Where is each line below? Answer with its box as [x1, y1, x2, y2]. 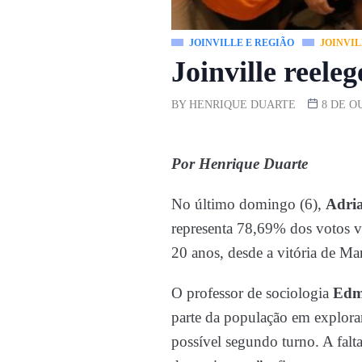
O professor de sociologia [171, 284, 333, 302]
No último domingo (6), [171, 196, 326, 213]
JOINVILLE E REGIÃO [189, 37, 294, 49]
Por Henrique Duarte [171, 155, 308, 173]
